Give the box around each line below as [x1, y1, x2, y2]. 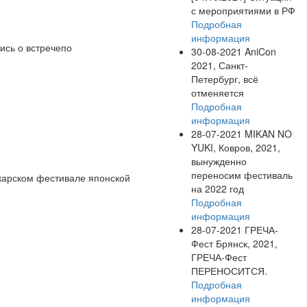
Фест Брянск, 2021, [191, 236, 278, 250]
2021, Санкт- [191, 58, 248, 72]
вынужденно [191, 153, 247, 168]
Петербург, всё [191, 71, 258, 86]
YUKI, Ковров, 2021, [191, 140, 280, 154]
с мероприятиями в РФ [191, 3, 295, 17]
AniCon [242, 44, 276, 58]
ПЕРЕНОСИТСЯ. [191, 263, 267, 278]
